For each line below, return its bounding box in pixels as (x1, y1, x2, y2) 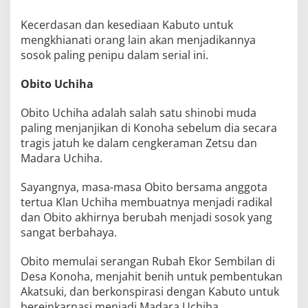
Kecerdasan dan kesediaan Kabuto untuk (21, 17, 233, 32)
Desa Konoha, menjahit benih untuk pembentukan (21, 269, 283, 284)
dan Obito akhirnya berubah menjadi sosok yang (21, 210, 272, 225)
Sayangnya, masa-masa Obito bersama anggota (21, 179, 267, 195)
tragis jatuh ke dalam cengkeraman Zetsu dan (21, 135, 257, 151)
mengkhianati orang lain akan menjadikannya (21, 32, 256, 47)
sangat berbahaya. (21, 225, 117, 240)
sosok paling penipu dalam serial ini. (21, 47, 208, 63)
